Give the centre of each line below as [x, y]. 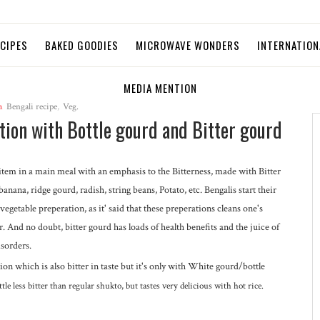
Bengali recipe [32, 107]
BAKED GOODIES [82, 45]
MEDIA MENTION [160, 88]
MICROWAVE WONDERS [188, 45]
